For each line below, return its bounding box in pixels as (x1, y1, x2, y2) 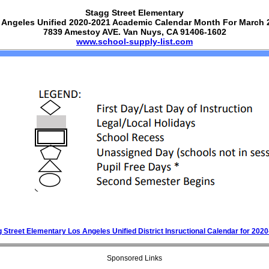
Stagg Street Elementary (85, 8, 184, 17)
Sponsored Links (107, 254, 162, 262)
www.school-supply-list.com (76, 37, 193, 46)
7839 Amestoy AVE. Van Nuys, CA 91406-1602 (43, 27, 226, 37)
